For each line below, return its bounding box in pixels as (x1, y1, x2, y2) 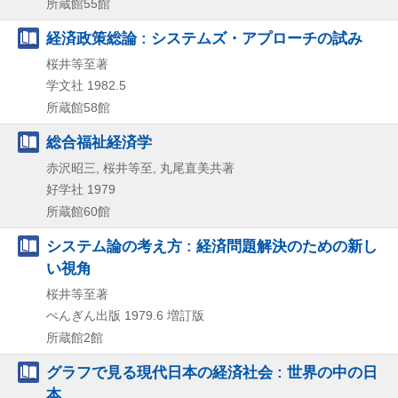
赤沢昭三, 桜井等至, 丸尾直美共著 (46, 160, 235, 175)
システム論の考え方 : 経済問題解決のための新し (46, 236, 378, 255)
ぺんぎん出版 (46, 307, 121, 322)
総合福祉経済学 (46, 132, 152, 151)
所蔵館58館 (46, 99, 110, 115)
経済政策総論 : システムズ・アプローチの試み (46, 28, 362, 47)
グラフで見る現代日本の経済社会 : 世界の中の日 (46, 362, 378, 381)
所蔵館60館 (46, 203, 110, 219)
